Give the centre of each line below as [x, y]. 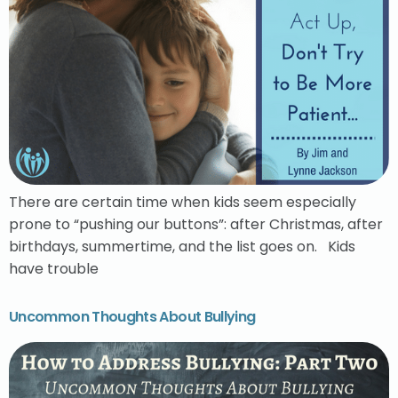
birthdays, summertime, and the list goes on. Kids [182, 246]
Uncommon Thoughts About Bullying [132, 317]
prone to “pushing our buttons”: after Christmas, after [196, 224]
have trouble [54, 268]
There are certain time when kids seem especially [183, 202]
